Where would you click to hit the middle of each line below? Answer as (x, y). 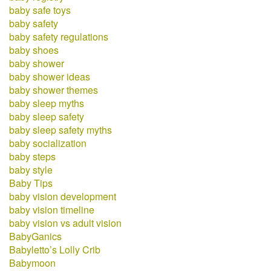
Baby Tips (31, 183)
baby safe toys (40, 10)
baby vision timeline (52, 210)
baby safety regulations (59, 37)
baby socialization (48, 143)
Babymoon (32, 263)
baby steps (32, 156)
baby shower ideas (50, 77)
